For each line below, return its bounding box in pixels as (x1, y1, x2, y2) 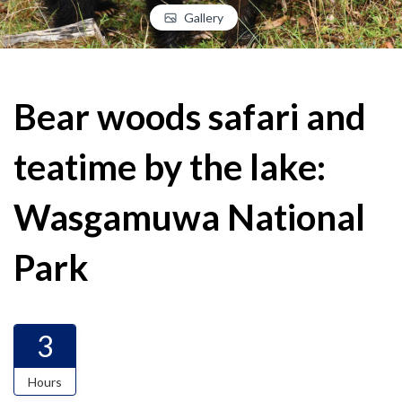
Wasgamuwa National (13, 196, 365, 239)
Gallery (184, 10, 223, 25)
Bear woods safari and (13, 95, 366, 138)
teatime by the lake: (13, 145, 326, 188)
